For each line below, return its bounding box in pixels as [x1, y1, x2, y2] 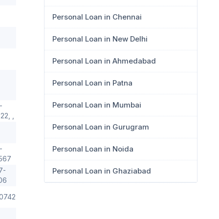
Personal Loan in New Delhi [52, 34, 148, 44]
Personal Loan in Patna [52, 78, 132, 88]
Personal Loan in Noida [52, 144, 133, 153]
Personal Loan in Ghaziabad [52, 166, 151, 175]
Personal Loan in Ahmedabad [52, 56, 156, 66]
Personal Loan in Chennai [52, 12, 142, 22]
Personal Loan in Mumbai [52, 100, 141, 109]
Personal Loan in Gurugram [52, 122, 149, 131]
